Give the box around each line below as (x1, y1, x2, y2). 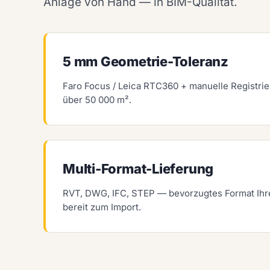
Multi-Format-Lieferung (63, 161, 214, 177)
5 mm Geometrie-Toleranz (63, 54, 228, 70)
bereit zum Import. (63, 201, 141, 213)
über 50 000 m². (63, 94, 131, 106)
